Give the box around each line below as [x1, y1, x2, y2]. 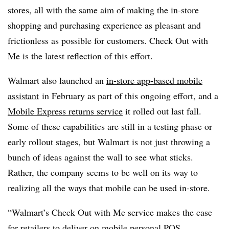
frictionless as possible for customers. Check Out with [8, 34, 208, 47]
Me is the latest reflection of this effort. [8, 50, 153, 62]
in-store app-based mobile [106, 74, 202, 86]
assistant [8, 89, 39, 102]
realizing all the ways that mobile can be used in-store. [8, 181, 210, 194]
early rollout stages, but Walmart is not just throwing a [8, 135, 210, 148]
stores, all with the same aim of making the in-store [8, 4, 199, 16]
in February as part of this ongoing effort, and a [39, 89, 218, 102]
